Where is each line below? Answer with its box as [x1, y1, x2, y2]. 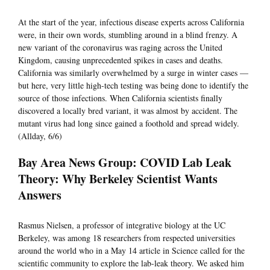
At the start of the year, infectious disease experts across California [18, 16, 244, 28]
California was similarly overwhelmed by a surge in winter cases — [18, 67, 248, 79]
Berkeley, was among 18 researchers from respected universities [18, 232, 235, 244]
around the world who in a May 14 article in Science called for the [18, 245, 245, 257]
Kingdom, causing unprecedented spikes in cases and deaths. [18, 54, 223, 66]
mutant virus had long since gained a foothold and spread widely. [18, 118, 239, 130]
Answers [18, 186, 66, 204]
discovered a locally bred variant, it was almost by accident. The [18, 105, 237, 117]
